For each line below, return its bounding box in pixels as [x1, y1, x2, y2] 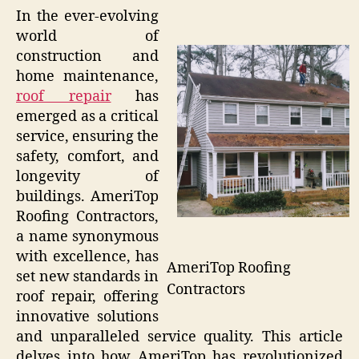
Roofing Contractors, [16, 208, 159, 227]
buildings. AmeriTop [16, 188, 159, 207]
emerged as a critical [16, 107, 159, 127]
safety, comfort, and [16, 147, 159, 167]
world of [16, 27, 159, 46]
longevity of [16, 167, 159, 187]
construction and [16, 47, 159, 67]
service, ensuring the [16, 127, 159, 147]
